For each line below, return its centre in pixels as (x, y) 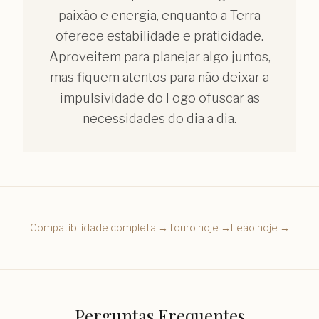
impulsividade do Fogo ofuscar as (159, 98)
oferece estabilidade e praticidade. (159, 36)
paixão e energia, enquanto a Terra (159, 15)
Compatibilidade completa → (99, 227)
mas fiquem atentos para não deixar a (159, 77)
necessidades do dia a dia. (159, 118)
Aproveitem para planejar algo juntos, (159, 56)
